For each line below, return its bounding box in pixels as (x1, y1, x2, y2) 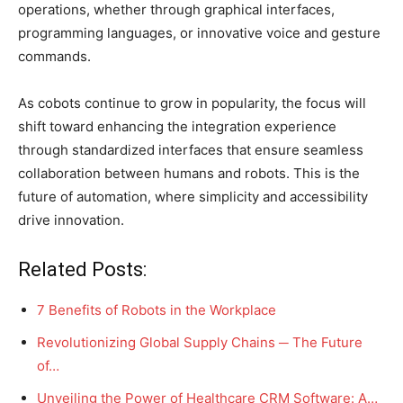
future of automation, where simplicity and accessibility (18, 187, 368, 205)
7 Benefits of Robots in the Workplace (37, 300, 276, 318)
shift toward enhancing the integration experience (18, 117, 336, 135)
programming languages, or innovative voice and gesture (18, 23, 381, 41)
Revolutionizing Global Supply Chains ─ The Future (37, 333, 363, 351)
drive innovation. (18, 210, 124, 228)
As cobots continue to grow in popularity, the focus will (18, 94, 366, 112)
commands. (18, 47, 91, 65)
